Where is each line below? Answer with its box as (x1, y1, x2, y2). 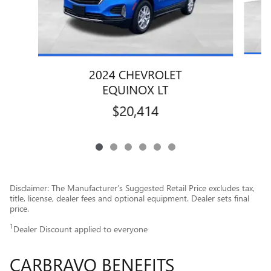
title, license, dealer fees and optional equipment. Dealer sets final (10, 192, 249, 204)
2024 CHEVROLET (89, 65, 182, 82)
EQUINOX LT (102, 80, 169, 97)
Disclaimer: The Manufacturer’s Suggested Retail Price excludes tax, (10, 181, 255, 194)
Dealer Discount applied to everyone (13, 223, 148, 235)
